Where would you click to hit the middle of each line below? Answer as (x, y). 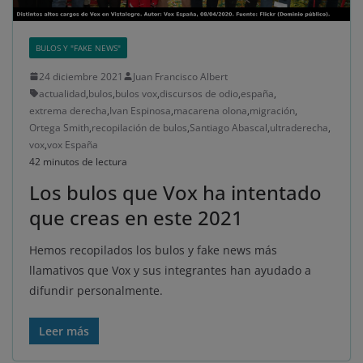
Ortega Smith (59, 127)
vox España (73, 144)
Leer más (64, 331)
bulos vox (136, 93)
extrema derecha (68, 110)
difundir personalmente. (96, 290)
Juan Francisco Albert (180, 76)
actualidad (62, 93)
